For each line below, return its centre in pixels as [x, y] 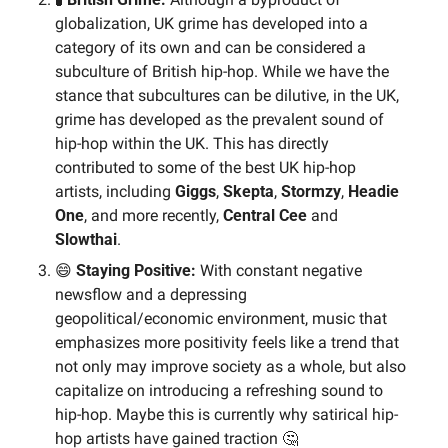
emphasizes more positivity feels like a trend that [227, 342]
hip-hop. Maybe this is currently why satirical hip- [226, 414]
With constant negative [281, 270]
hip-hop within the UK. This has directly [192, 143]
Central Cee [265, 215]
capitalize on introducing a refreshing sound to [219, 390]
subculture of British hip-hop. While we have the [222, 71]
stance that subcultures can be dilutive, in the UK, [227, 95]
